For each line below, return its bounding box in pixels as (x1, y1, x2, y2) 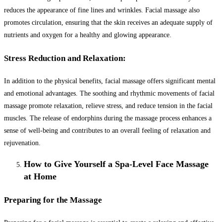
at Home (24, 171, 56, 182)
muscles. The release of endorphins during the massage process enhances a (4, 114, 212, 122)
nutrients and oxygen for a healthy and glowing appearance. (4, 31, 171, 39)
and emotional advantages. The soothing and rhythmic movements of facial (4, 90, 215, 98)
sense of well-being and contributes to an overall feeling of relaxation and (4, 127, 211, 135)
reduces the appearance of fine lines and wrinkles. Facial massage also (4, 6, 200, 14)
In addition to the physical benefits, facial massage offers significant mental (4, 77, 216, 85)
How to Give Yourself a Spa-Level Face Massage (24, 159, 209, 169)
